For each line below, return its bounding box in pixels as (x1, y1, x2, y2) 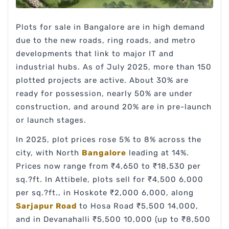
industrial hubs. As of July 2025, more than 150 (16, 62, 212, 72)
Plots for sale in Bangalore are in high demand (16, 22, 205, 32)
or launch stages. (16, 116, 86, 125)
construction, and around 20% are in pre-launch (16, 102, 212, 112)
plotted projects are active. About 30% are (16, 76, 189, 85)
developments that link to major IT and (16, 49, 174, 59)
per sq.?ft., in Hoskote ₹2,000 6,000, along (16, 188, 194, 198)
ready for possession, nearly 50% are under (16, 89, 193, 99)
